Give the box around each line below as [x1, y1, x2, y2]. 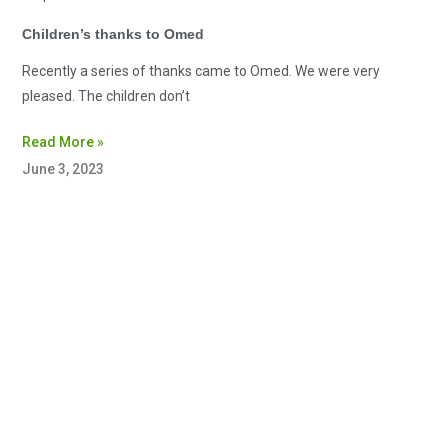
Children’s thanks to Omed [22, 26, 205, 43]
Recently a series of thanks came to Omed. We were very [22, 63, 381, 80]
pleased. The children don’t [22, 88, 191, 105]
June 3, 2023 [22, 161, 105, 178]
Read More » [22, 134, 105, 151]
